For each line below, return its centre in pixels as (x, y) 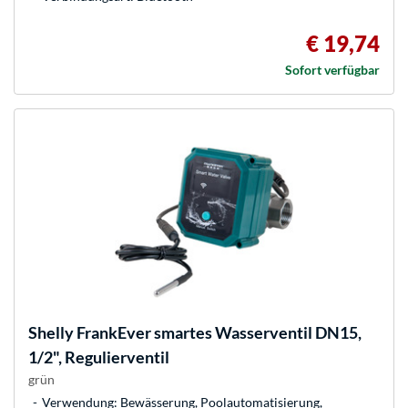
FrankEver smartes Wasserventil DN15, (218, 333)
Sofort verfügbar (332, 70)
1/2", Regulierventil (99, 357)
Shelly (51, 333)
